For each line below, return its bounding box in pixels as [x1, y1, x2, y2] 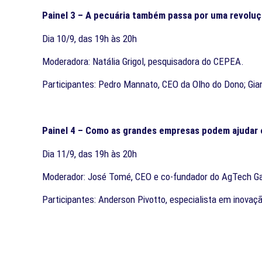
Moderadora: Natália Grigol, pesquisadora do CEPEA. [42, 55, 244, 67]
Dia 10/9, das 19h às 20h [42, 32, 137, 44]
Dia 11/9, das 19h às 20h [42, 147, 137, 160]
